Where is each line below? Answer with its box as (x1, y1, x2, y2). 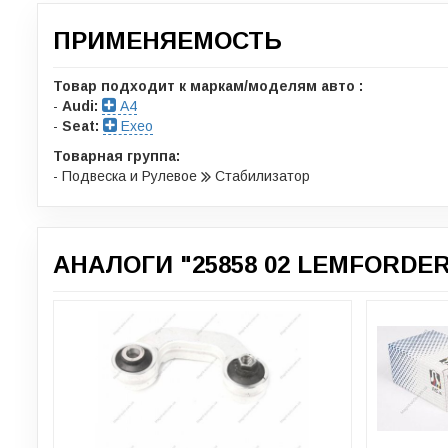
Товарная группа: (53, 147, 180, 164)
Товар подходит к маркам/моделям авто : (53, 77, 363, 94)
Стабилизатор (211, 167, 310, 184)
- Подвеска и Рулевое (53, 167, 201, 184)
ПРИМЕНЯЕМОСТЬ (53, 26, 282, 54)
